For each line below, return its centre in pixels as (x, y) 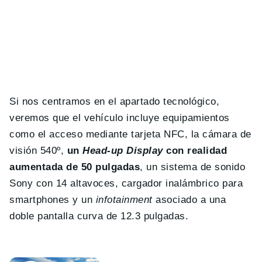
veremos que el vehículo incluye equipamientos (120, 118)
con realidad (195, 151)
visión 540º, (38, 151)
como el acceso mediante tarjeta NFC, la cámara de (130, 135)
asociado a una (189, 200)
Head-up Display (123, 151)
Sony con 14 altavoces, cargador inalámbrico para (126, 184)
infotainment (124, 200)
